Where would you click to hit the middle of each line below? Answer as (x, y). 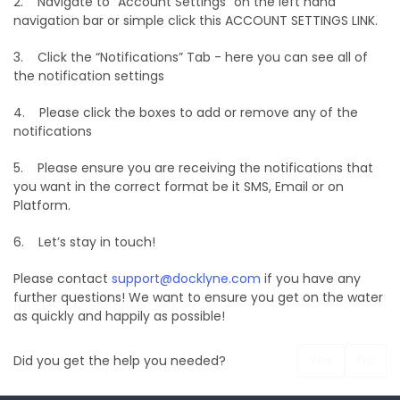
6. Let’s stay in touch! (84, 242)
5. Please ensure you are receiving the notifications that (193, 168)
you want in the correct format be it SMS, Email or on (179, 187)
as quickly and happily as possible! (119, 317)
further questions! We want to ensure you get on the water (198, 298)
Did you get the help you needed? (120, 360)
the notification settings (89, 76)
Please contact (62, 279)
